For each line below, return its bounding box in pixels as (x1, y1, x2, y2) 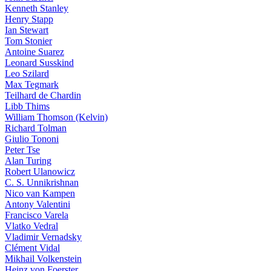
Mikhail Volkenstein (5, 253, 82, 264)
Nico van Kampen (5, 188, 75, 198)
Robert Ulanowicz (5, 166, 75, 177)
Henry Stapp (5, 14, 53, 24)
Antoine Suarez (5, 47, 64, 57)
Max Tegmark (5, 79, 59, 90)
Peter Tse (5, 145, 40, 155)
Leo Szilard (5, 68, 49, 79)
